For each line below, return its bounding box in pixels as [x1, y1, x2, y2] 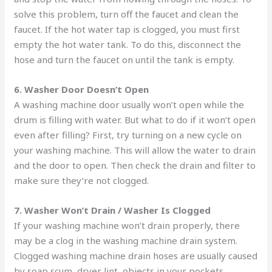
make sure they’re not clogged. [14, 174, 149, 186]
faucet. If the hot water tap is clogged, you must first [14, 22, 240, 35]
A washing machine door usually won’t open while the [14, 98, 245, 110]
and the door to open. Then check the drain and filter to [14, 158, 256, 171]
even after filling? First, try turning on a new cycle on [14, 128, 242, 141]
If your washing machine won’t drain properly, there [14, 219, 240, 231]
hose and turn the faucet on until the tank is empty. [14, 53, 235, 66]
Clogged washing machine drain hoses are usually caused [14, 249, 258, 262]
